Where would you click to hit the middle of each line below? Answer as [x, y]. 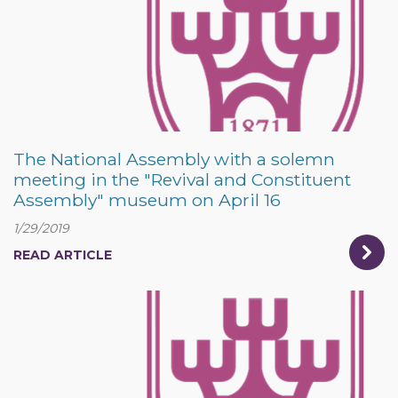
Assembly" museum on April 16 [147, 200]
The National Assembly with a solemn [174, 159]
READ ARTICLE [63, 255]
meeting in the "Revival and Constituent [182, 179]
